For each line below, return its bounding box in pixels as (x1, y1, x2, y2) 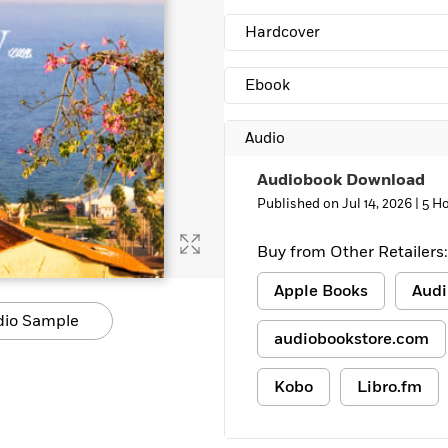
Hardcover (245, 22, 320, 43)
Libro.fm (357, 376, 422, 398)
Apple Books (274, 280, 368, 302)
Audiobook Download (257, 169, 425, 191)
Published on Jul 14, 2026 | (257, 195, 422, 213)
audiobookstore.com (274, 328, 429, 350)
